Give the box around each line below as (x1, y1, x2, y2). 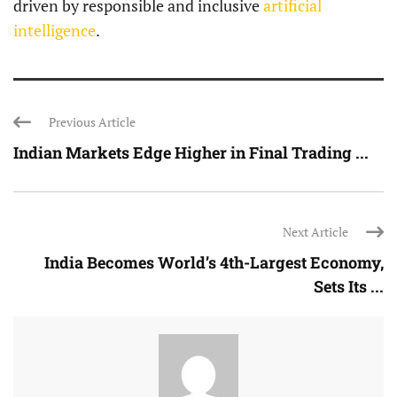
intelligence (13, 19, 96, 42)
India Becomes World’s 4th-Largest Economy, (44, 252, 384, 274)
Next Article (283, 223, 348, 241)
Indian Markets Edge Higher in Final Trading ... (13, 142, 369, 164)
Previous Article (49, 113, 136, 131)
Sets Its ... (314, 276, 384, 298)
